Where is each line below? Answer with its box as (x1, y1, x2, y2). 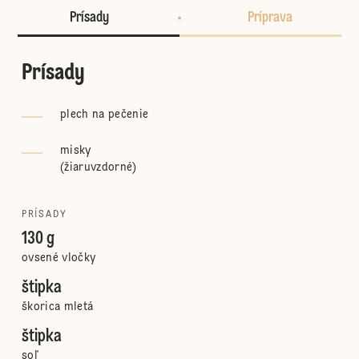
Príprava (248, 10, 292, 25)
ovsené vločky (21, 252, 96, 264)
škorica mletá (21, 301, 94, 313)
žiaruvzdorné (64, 162, 133, 173)
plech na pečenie (59, 109, 149, 120)
